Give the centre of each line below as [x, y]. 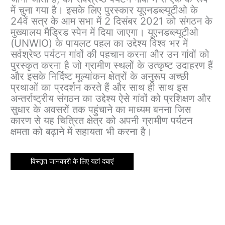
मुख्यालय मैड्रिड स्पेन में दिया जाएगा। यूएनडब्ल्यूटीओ [105, 32]
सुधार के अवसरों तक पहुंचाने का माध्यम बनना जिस [101, 110]
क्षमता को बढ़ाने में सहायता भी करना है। [82, 132]
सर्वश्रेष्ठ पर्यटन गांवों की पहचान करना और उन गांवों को [110, 54]
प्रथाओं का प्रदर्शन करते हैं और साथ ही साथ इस [99, 88]
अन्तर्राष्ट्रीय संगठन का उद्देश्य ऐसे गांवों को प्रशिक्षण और [111, 99]
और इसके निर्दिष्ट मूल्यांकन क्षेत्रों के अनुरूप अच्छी [100, 77]
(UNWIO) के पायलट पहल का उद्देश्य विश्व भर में [99, 43]
